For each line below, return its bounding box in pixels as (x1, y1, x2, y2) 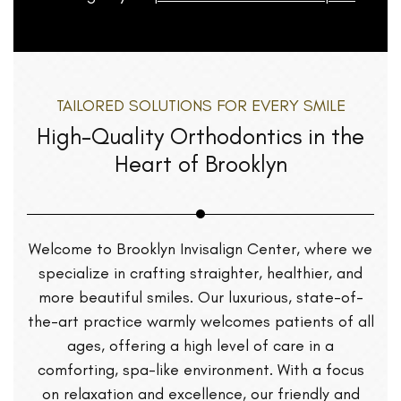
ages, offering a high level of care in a (67, 336, 334, 355)
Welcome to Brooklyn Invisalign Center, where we (29, 239, 372, 259)
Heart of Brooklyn (114, 149, 287, 178)
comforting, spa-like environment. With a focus (37, 360, 364, 380)
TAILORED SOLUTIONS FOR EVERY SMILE (55, 96, 346, 115)
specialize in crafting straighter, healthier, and (38, 263, 363, 283)
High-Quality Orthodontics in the (37, 122, 364, 150)
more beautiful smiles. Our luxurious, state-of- (38, 287, 363, 307)
